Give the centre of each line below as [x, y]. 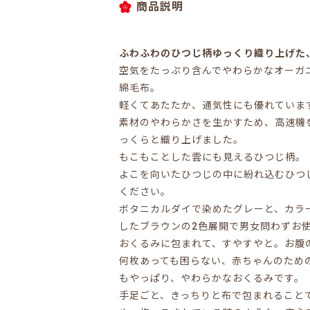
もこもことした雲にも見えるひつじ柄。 [212, 157]
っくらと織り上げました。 [181, 140]
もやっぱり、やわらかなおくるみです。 [212, 278]
